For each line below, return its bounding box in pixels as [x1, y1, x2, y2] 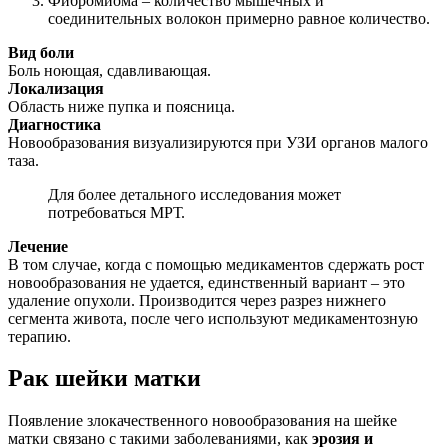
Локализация [8, 79, 104, 97]
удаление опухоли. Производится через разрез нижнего [8, 291, 386, 309]
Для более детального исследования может [48, 185, 341, 203]
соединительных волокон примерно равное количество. [48, 9, 430, 27]
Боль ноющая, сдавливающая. [8, 61, 211, 79]
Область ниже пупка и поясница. [8, 97, 235, 115]
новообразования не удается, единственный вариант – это [8, 273, 405, 291]
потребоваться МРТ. [48, 203, 185, 221]
